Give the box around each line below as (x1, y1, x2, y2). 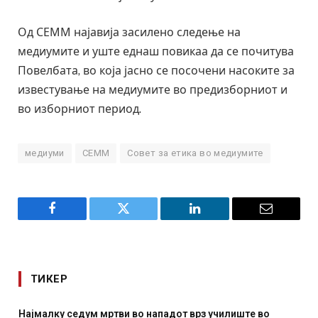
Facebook (50, 212, 101, 226)
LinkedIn (193, 212, 241, 226)
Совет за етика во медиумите (127, 147, 263, 158)
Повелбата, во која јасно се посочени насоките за (18, 63, 295, 77)
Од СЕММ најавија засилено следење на (18, 25, 241, 39)
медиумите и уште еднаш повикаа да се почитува (18, 44, 294, 58)
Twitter (122, 212, 160, 226)
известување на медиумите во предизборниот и (18, 82, 287, 97)
